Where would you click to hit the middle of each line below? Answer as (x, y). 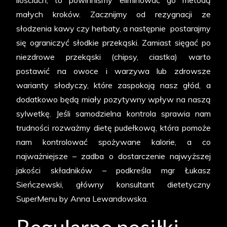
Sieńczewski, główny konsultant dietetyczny (113, 185)
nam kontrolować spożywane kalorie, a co (113, 142)
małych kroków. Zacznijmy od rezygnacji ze (113, 14)
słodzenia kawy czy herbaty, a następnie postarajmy (113, 29)
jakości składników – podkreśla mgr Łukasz (113, 171)
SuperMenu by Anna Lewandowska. (82, 199)
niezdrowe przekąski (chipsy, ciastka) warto (113, 57)
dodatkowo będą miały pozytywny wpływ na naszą (113, 100)
